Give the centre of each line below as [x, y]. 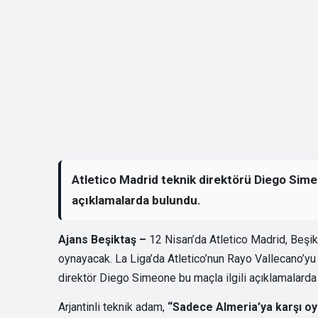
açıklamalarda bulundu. [137, 201]
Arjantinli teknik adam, [113, 307]
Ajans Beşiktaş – [104, 239]
